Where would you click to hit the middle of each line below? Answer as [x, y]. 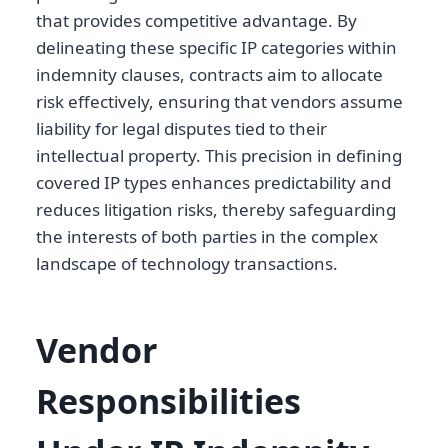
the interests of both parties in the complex [207, 236]
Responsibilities [168, 400]
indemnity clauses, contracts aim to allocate [209, 74]
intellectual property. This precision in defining [219, 155]
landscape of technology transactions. [187, 263]
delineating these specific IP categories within [216, 47]
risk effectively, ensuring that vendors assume [219, 101]
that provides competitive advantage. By [196, 20]
